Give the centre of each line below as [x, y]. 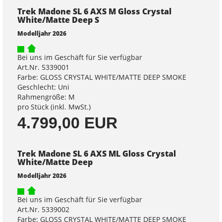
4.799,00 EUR [67, 123]
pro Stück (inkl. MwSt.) [54, 107]
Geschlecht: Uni [43, 87]
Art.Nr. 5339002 [43, 210]
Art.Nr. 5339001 [43, 67]
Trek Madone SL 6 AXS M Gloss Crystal [94, 12]
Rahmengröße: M [46, 97]
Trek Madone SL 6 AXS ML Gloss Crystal [97, 154]
